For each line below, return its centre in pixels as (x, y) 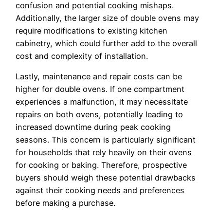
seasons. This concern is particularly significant (106, 140)
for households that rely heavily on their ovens (104, 153)
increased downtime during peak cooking (93, 127)
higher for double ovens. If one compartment (100, 89)
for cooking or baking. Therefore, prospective (101, 165)
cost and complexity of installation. (82, 56)
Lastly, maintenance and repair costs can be (99, 77)
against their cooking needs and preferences (100, 191)
